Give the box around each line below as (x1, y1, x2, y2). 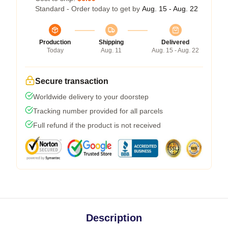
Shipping (99, 38, 124, 46)
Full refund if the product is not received (33, 121, 161, 129)
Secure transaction (35, 76, 108, 85)
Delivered (161, 38, 189, 46)
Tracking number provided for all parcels (33, 106, 163, 115)
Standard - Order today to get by (35, 4, 142, 13)
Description (86, 212, 142, 223)
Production (39, 38, 71, 46)
